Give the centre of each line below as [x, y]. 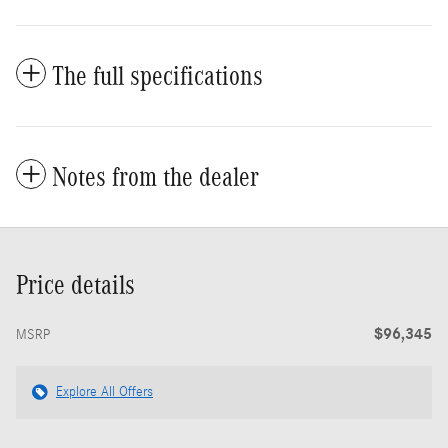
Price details [75, 284]
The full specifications [157, 75]
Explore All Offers [104, 391]
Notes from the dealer [155, 176]
